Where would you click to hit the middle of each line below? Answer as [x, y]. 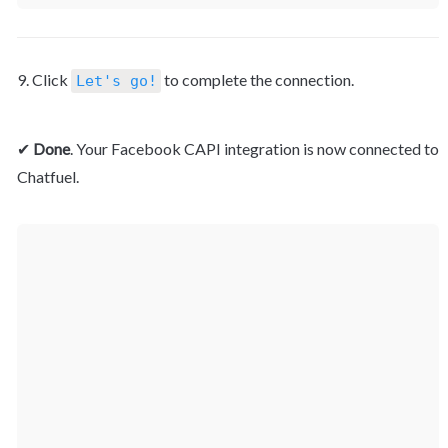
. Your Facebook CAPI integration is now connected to [254, 149]
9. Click [44, 80]
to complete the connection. [257, 80]
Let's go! [116, 81]
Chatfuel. [48, 177]
